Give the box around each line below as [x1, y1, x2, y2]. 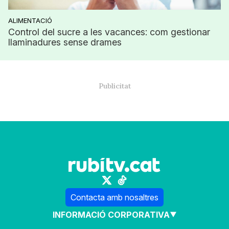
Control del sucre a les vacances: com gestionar [8, 27, 210, 38]
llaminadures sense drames [8, 37, 122, 48]
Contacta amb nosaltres [71, 192, 158, 202]
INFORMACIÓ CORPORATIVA [52, 209, 170, 220]
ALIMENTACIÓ [8, 16, 52, 25]
